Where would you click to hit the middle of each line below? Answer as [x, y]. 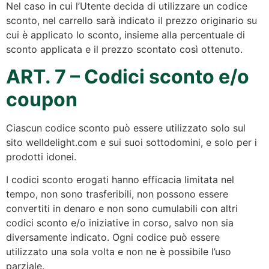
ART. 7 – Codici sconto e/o [128, 76]
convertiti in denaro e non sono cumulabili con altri [122, 209]
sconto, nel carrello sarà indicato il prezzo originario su [131, 21]
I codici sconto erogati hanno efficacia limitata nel [120, 180]
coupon [42, 99]
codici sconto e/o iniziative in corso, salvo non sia [120, 223]
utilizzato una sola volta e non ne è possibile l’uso [119, 252]
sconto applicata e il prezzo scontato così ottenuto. [124, 50]
